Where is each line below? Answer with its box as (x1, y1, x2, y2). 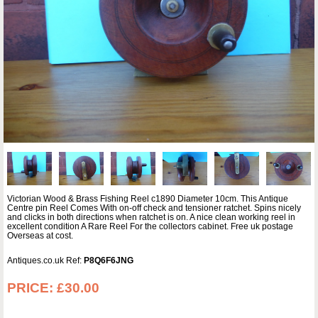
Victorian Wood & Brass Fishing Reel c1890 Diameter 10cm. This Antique (7, 193, 288, 204)
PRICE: (7, 280, 57, 295)
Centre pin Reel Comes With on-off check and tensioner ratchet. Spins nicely (7, 202, 301, 213)
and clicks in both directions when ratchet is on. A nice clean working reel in (7, 212, 295, 222)
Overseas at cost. (7, 230, 73, 241)
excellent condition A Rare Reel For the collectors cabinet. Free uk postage (7, 221, 293, 231)
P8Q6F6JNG (84, 255, 133, 265)
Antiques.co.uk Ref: (7, 255, 84, 265)
